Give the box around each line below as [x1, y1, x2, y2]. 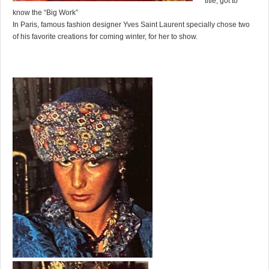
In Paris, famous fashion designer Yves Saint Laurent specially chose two [13, 20, 250, 29]
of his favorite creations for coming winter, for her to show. [13, 32, 198, 41]
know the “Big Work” [13, 8, 78, 17]
